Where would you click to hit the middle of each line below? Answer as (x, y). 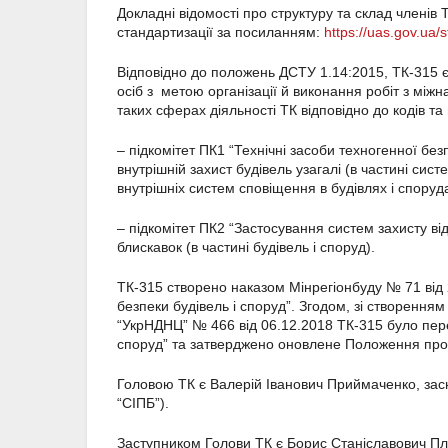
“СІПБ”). (143, 403)
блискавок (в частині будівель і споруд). (246, 247)
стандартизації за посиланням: (220, 32)
